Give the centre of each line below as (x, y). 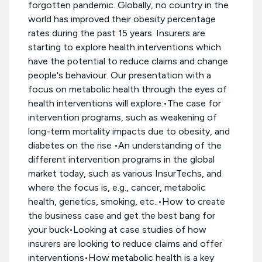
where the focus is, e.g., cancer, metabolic (117, 188)
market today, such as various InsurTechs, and (125, 174)
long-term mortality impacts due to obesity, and (129, 132)
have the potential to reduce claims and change (128, 61)
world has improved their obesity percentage (122, 19)
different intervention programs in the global (121, 160)
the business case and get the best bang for (122, 216)
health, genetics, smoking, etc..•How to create (127, 202)
